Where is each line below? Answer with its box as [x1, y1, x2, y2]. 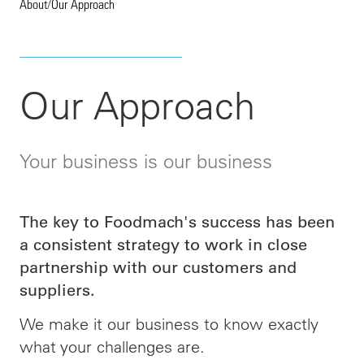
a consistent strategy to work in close [19, 235, 307, 254]
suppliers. [19, 280, 100, 300]
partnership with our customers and [19, 258, 297, 277]
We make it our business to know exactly [19, 314, 318, 334]
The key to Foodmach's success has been [19, 212, 335, 232]
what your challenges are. [19, 336, 205, 357]
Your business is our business [19, 149, 272, 173]
